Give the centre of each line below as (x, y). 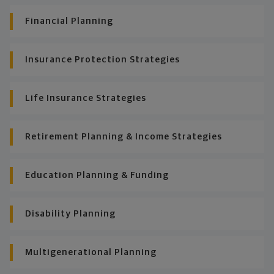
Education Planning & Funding (97, 176)
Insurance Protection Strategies (102, 60)
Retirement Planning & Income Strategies (124, 137)
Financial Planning (69, 21)
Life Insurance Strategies (86, 98)
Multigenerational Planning (91, 253)
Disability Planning (70, 214)
